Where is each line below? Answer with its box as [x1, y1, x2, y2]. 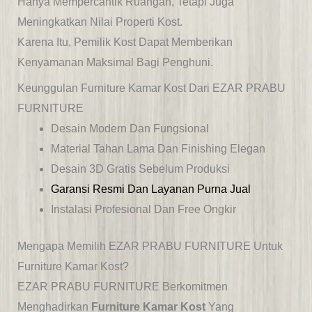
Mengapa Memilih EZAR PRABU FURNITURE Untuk [17, 240, 283, 253]
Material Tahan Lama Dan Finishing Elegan [50, 143, 265, 155]
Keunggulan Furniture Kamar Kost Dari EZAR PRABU [17, 82, 286, 95]
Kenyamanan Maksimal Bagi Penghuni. [17, 56, 213, 69]
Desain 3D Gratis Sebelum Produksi [50, 163, 230, 175]
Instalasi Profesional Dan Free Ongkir [50, 203, 236, 216]
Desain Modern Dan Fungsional [50, 123, 209, 135]
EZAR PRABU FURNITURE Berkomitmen [17, 281, 228, 293]
